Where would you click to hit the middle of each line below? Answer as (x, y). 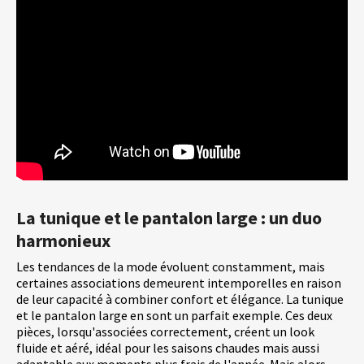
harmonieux (63, 241)
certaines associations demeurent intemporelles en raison (179, 283)
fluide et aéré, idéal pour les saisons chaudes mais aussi (168, 348)
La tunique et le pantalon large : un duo (169, 218)
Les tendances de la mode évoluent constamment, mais (171, 267)
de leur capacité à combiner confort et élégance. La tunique (180, 299)
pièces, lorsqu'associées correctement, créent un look (165, 332)
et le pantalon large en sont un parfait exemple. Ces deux (174, 316)
